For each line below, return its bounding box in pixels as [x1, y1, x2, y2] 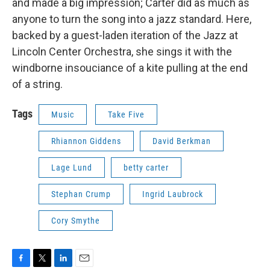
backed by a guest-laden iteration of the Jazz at [12, 29, 238, 42]
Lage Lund [51, 163, 92, 173]
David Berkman [152, 136, 211, 146]
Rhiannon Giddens [51, 136, 121, 146]
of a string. [12, 78, 63, 91]
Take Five [108, 110, 145, 120]
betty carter [124, 163, 169, 173]
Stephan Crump [51, 189, 111, 199]
